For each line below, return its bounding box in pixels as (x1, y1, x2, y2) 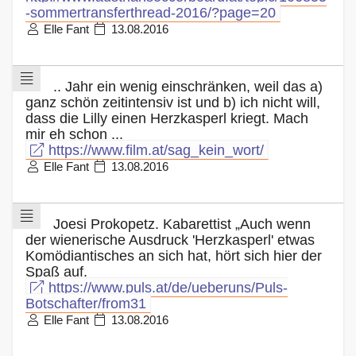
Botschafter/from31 (25, 295, 146, 311)
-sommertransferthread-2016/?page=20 (25, 4, 276, 21)
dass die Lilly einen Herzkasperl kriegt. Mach (25, 110, 308, 126)
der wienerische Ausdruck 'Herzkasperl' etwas (25, 231, 315, 248)
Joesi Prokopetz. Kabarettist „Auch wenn (52, 215, 311, 232)
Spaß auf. (25, 263, 87, 280)
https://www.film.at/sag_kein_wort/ (44, 141, 264, 158)
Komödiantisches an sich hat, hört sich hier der (25, 247, 322, 264)
